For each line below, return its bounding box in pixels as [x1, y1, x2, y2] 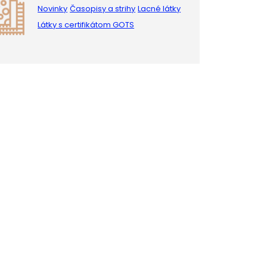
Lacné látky [138, 3, 181, 15]
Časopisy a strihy [70, 3, 136, 15]
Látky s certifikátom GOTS [38, 19, 135, 31]
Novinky [38, 3, 68, 15]
